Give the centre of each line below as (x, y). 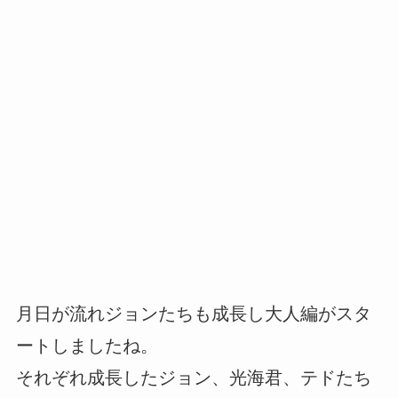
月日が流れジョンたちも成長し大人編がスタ (193, 313)
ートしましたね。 (87, 345)
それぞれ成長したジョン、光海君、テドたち (193, 377)
